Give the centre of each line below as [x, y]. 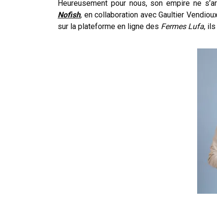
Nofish [69, 15]
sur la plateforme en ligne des [109, 26]
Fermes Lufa [182, 26]
